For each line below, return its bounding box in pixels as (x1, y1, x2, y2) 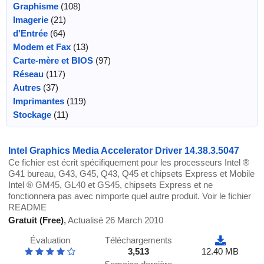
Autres (12, 82, 41, 93)
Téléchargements (104, 235, 172, 246)
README (8, 202, 47, 213)
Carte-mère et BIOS (12, 55, 93, 66)
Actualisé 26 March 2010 (68, 215, 164, 226)
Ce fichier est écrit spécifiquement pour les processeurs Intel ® (8, 157, 250, 168)
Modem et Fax (12, 42, 71, 52)
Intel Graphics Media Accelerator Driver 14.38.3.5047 (8, 146, 240, 156)
